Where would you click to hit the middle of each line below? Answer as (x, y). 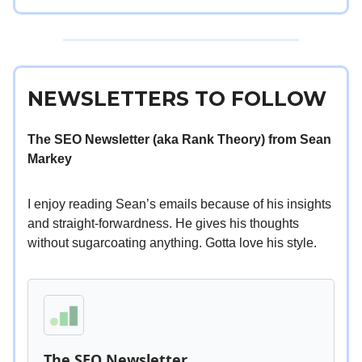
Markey (50, 159)
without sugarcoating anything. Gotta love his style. (172, 243)
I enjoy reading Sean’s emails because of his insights (179, 204)
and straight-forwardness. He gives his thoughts (163, 224)
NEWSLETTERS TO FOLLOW (177, 99)
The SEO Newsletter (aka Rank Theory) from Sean (179, 140)
